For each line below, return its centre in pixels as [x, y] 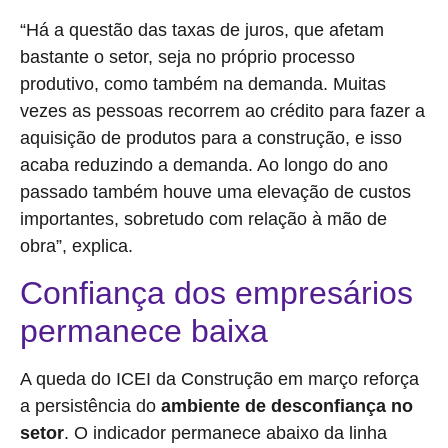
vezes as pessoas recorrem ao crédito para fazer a [222, 110]
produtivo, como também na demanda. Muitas [203, 83]
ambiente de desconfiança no [287, 406]
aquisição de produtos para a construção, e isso [211, 137]
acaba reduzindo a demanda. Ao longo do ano [204, 164]
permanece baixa [144, 331]
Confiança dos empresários [216, 293]
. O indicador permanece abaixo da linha [225, 433]
